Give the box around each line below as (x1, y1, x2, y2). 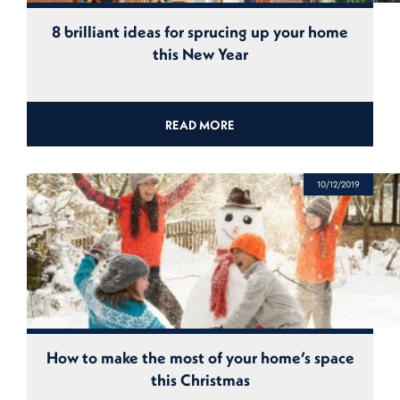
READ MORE (165, 116, 235, 133)
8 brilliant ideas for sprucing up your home (52, 21, 348, 43)
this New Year (152, 44, 248, 65)
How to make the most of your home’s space (46, 346, 354, 368)
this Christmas (150, 369, 250, 390)
